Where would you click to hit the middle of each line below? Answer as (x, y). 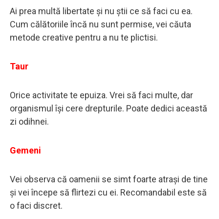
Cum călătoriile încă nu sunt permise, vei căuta (100, 24)
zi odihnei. (30, 121)
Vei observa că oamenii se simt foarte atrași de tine (109, 179)
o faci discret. (36, 205)
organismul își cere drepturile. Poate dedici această (109, 108)
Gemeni (25, 150)
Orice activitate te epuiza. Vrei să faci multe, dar (101, 95)
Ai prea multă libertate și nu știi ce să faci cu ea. (101, 11)
